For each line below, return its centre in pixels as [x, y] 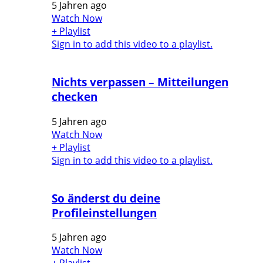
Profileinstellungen [104, 213]
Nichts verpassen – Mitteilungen [140, 82]
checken [75, 97]
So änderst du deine [106, 198]
